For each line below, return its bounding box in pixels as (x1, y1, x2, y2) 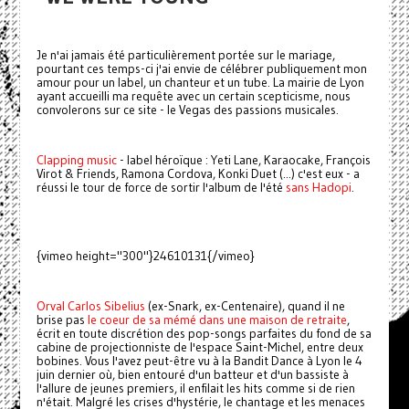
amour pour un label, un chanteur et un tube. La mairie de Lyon (36, 75, 364, 91)
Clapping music (36, 152, 117, 169)
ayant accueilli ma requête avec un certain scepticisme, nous (36, 89, 351, 105)
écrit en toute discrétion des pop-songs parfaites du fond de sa (36, 326, 372, 342)
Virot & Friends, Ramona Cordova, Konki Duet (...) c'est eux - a (36, 166, 360, 183)
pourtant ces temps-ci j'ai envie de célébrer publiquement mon (36, 61, 367, 78)
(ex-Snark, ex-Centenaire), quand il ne (144, 299, 345, 315)
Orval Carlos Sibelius (36, 299, 145, 315)
